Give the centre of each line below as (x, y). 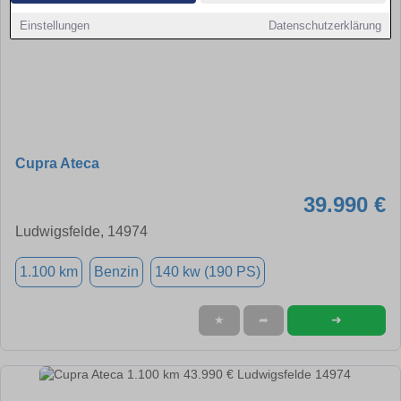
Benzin (116, 271)
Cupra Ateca (57, 163)
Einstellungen (55, 26)
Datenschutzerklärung (324, 26)
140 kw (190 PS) (208, 271)
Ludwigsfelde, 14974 (81, 231)
